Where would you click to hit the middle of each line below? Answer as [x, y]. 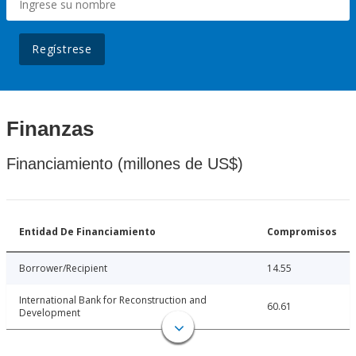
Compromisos [302, 232]
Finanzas [50, 129]
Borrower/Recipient [63, 269]
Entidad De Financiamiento [87, 232]
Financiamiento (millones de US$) [125, 164]
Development [50, 313]
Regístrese [62, 49]
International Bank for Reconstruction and [113, 300]
